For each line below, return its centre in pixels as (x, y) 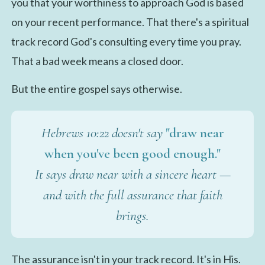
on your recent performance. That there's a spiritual (130, 22)
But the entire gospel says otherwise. (96, 88)
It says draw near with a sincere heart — (132, 174)
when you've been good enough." (132, 153)
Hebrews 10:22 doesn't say (103, 132)
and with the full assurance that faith (132, 195)
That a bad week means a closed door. (97, 61)
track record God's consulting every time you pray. (126, 41)
